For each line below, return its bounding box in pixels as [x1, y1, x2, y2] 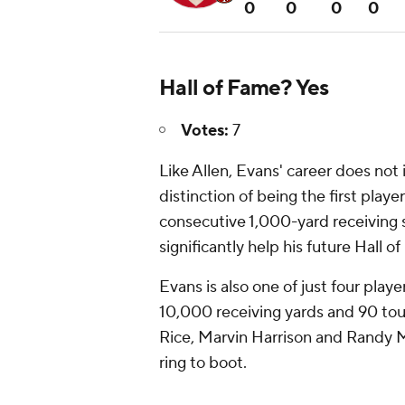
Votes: [181, 120, 229, 142]
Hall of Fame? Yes [159, 74, 334, 103]
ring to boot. [159, 353, 250, 374]
